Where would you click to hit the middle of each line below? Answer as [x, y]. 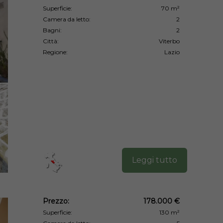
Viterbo [169, 41]
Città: [51, 41]
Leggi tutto [155, 160]
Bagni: [52, 30]
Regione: [55, 52]
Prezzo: [56, 201]
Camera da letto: [67, 19]
